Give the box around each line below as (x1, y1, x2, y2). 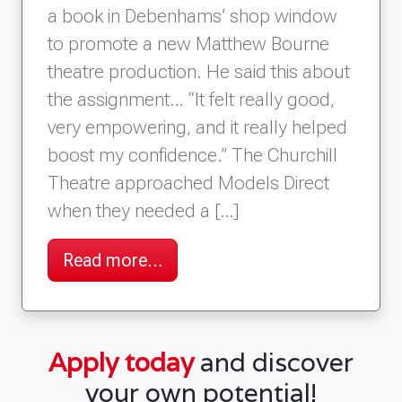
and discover (194, 345, 354, 380)
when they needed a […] (48, 199, 239, 223)
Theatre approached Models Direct (48, 171, 329, 195)
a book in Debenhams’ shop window (48, 4, 337, 28)
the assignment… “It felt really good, (48, 88, 335, 111)
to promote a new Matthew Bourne (48, 32, 329, 56)
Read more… (63, 249, 162, 272)
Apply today (48, 345, 194, 380)
